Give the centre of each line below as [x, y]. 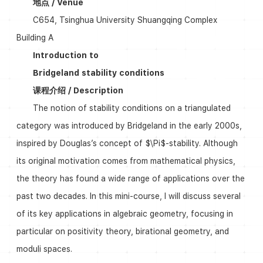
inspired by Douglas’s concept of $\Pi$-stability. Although [127, 144]
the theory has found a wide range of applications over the [130, 179]
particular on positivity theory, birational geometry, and [122, 232]
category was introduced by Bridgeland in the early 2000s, [129, 126]
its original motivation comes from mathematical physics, [126, 161]
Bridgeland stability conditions [98, 73]
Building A [35, 38]
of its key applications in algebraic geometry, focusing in [124, 214]
